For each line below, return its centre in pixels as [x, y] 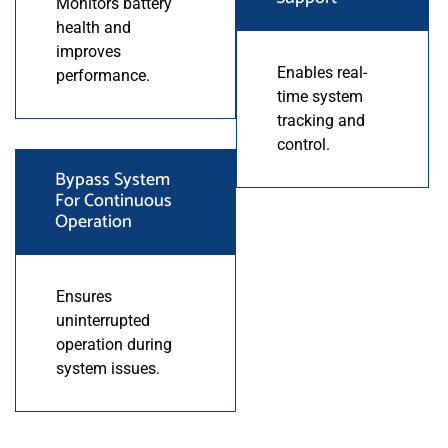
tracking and [320, 120]
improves [88, 51]
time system [319, 96]
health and [93, 27]
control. [303, 144]
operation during [114, 344]
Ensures [84, 296]
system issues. [108, 368]
